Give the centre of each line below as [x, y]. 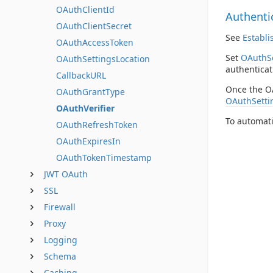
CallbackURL [81, 75]
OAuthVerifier [85, 108]
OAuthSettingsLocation [103, 59]
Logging [61, 240]
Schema [60, 256]
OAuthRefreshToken [97, 125]
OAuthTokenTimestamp [104, 158]
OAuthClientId [85, 9]
